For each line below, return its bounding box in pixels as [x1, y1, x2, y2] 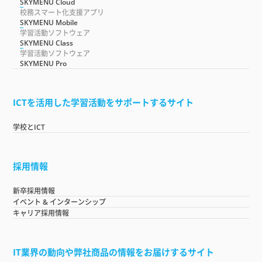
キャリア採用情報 [13, 208, 70, 218]
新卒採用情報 [13, 185, 56, 196]
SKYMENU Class [20, 37, 74, 48]
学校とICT [13, 122, 46, 132]
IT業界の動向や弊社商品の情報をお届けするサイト [13, 246, 215, 258]
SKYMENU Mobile [20, 17, 78, 27]
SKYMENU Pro [20, 58, 67, 68]
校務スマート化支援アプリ [20, 7, 105, 18]
